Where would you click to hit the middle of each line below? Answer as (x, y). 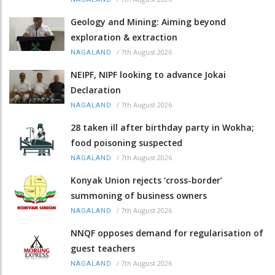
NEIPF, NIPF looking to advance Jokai (148, 74)
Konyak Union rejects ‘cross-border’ (146, 180)
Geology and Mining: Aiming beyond (148, 21)
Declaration (96, 90)
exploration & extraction (124, 37)
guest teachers (103, 248)
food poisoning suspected (126, 142)
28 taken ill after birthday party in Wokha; (162, 127)
